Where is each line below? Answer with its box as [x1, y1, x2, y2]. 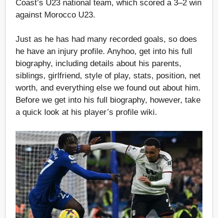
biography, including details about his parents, [16, 59, 182, 69]
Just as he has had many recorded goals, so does [16, 35, 197, 44]
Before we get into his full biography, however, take [16, 95, 200, 105]
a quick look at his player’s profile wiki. [16, 108, 160, 117]
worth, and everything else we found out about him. [16, 83, 200, 93]
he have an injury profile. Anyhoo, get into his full [16, 47, 192, 56]
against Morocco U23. [16, 10, 98, 19]
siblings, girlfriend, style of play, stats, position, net [16, 71, 200, 81]
